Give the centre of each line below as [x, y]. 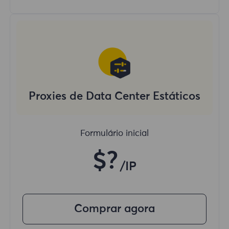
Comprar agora [114, 209]
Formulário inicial [114, 134]
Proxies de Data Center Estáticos [114, 97]
